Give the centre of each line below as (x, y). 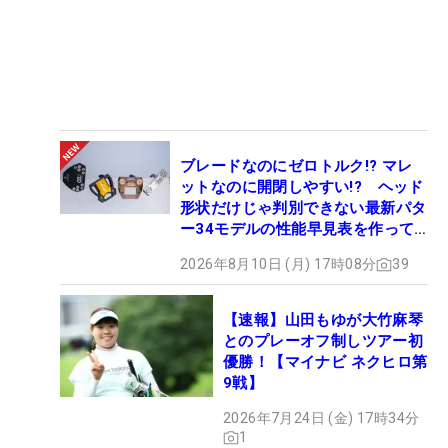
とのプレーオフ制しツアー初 (323, 341)
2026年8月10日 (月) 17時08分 (278, 264)
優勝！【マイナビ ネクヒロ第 (325, 362)
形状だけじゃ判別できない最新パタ (303, 208)
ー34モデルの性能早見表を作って (297, 229)
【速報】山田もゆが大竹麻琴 (323, 320)
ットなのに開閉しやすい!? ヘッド (302, 187)
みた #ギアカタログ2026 (268, 250)
